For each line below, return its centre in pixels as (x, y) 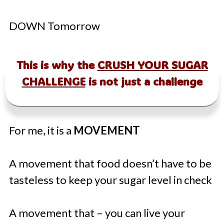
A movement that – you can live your (97, 213)
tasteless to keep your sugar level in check (110, 180)
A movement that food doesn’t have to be (110, 163)
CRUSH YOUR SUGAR (152, 65)
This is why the (57, 65)
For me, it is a (41, 130)
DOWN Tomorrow (54, 26)
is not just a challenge (144, 81)
